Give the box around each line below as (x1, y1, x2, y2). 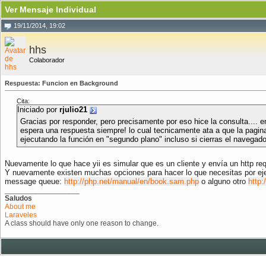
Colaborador (29, 56, 65, 64)
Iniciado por (17, 105, 59, 114)
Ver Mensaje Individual (5, 5, 96, 14)
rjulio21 (59, 105, 87, 114)
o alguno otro (199, 177, 248, 186)
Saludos (5, 194, 32, 202)
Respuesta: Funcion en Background (5, 80, 118, 87)
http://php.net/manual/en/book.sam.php (64, 177, 199, 186)
